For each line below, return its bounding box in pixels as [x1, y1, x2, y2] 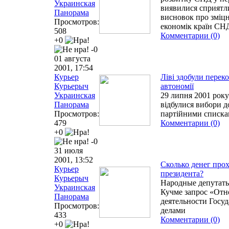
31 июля [54, 146, 83, 155]
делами [161, 205, 186, 215]
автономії [161, 81, 194, 90]
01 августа [54, 54, 90, 63]
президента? [161, 169, 203, 178]
